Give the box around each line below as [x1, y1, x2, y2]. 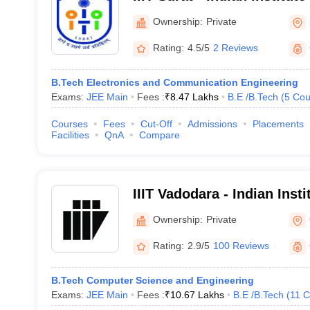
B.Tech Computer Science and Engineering [51, 275, 254, 286]
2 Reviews [212, 42, 258, 53]
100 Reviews [212, 240, 269, 251]
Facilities [51, 129, 89, 140]
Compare [138, 129, 180, 140]
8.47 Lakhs [170, 91, 219, 102]
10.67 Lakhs [170, 289, 224, 300]
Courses [51, 118, 88, 129]
